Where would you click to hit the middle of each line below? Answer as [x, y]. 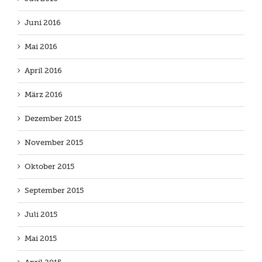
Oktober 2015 [49, 167]
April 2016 [43, 71]
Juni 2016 [43, 23]
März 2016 [44, 95]
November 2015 [54, 143]
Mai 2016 [41, 47]
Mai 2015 [41, 239]
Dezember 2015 [53, 119]
